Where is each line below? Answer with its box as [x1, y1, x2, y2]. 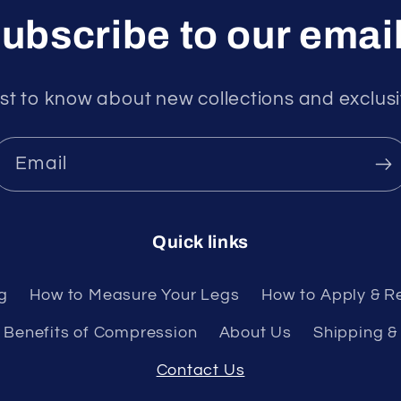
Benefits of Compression [4, 324, 198, 342]
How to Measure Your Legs [29, 286, 240, 304]
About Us [218, 324, 292, 342]
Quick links [151, 232, 250, 252]
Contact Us [156, 362, 245, 380]
